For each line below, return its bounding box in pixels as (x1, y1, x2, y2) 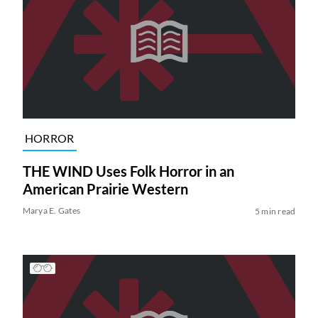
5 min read (254, 206, 296, 217)
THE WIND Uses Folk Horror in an (22, 163, 234, 180)
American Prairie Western (22, 180, 188, 198)
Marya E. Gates (22, 205, 81, 216)
